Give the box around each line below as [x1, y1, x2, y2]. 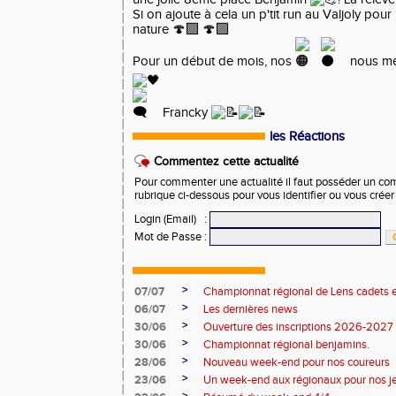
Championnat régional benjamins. [203, 338, 369, 352]
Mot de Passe [134, 230, 202, 244]
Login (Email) [134, 212, 196, 226]
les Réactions [270, 129, 345, 144]
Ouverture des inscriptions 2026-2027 [203, 320, 393, 334]
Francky [159, 105, 211, 120]
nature [133, 22, 172, 37]
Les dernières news [203, 302, 298, 316]
